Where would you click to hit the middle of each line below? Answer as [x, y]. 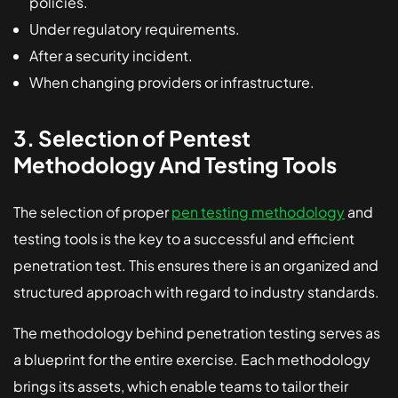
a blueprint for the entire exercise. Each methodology [192, 359]
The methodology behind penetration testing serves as [197, 332]
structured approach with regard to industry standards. [196, 291]
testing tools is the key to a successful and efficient [184, 238]
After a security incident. [112, 55]
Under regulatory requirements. [136, 28]
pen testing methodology [258, 211]
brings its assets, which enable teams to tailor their [181, 386]
